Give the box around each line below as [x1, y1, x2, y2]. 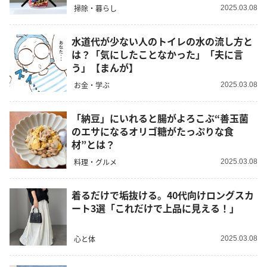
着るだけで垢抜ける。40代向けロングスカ [72, 188, 254, 203]
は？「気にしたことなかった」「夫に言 [72, 47, 243, 62]
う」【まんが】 [72, 60, 138, 75]
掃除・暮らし [74, 2, 117, 13]
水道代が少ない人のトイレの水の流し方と [72, 34, 253, 49]
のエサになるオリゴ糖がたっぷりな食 [72, 124, 234, 139]
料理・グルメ [74, 156, 117, 167]
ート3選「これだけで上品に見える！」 [72, 201, 239, 216]
